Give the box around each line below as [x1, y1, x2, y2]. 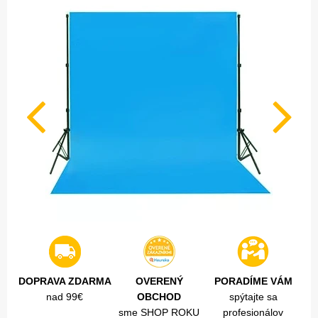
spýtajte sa [229, 291, 278, 303]
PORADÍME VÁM [214, 275, 292, 287]
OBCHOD [137, 291, 181, 303]
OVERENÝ [135, 275, 183, 287]
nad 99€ [46, 291, 84, 303]
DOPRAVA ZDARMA [18, 275, 111, 287]
